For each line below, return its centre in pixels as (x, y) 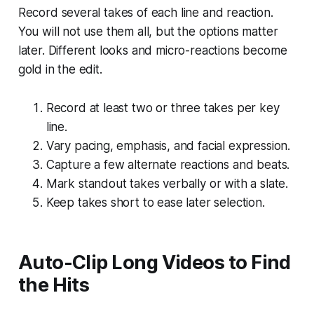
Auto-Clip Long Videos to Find (154, 262)
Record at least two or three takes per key (163, 108)
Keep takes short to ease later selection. (155, 202)
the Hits (54, 285)
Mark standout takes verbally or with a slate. (167, 183)
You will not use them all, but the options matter (148, 31)
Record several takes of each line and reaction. (145, 12)
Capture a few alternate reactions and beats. (168, 164)
